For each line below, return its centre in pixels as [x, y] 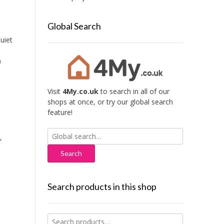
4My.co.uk [80, 91]
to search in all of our [134, 91]
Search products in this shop [102, 187]
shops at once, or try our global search [110, 102]
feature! [60, 112]
